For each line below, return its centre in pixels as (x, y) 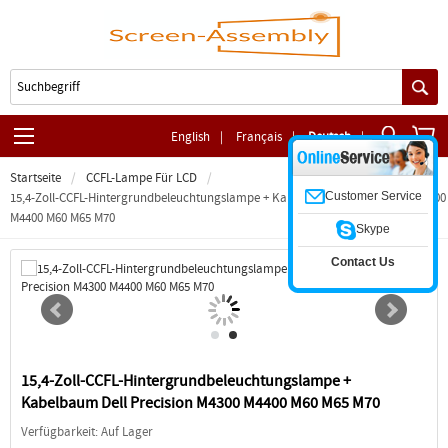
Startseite (35, 177)
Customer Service (373, 195)
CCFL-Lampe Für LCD (141, 177)
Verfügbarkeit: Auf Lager (87, 431)
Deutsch (329, 136)
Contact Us (363, 261)
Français (259, 136)
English (190, 136)
